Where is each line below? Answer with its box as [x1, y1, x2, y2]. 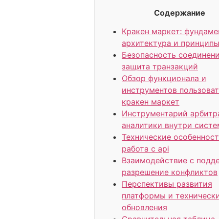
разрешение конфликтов [122, 167, 218, 177]
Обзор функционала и [122, 73, 206, 84]
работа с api [122, 144, 169, 154]
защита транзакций [122, 62, 198, 72]
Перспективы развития [122, 179, 212, 189]
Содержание [153, 8, 205, 18]
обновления [122, 202, 167, 213]
